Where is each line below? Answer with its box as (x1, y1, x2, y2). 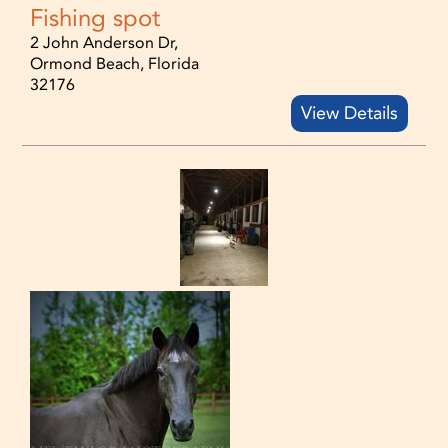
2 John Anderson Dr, (30, 32, 179, 52)
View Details (300, 101, 398, 124)
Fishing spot (30, 3, 161, 32)
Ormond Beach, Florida (30, 53, 200, 73)
